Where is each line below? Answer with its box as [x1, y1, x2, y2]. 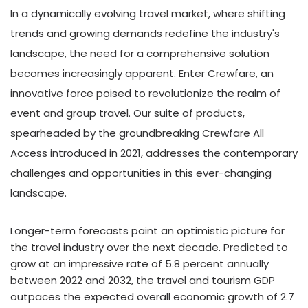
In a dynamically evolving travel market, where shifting [10, 6, 285, 21]
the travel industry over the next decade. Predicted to [10, 240, 288, 254]
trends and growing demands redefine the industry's [10, 26, 280, 41]
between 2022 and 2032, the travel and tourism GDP [10, 273, 275, 287]
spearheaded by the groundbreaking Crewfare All [10, 126, 264, 140]
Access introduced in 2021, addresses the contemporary [10, 146, 298, 160]
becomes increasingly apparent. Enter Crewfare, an [10, 66, 274, 80]
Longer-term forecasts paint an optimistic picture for [10, 223, 285, 238]
